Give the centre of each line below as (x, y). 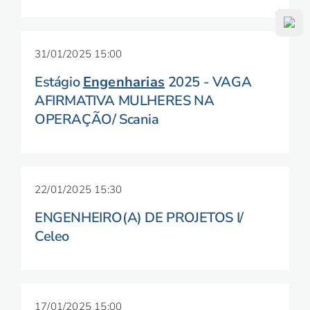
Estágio (59, 82)
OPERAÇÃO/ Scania (97, 119)
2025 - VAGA (208, 82)
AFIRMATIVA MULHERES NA (125, 101)
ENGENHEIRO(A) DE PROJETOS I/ (139, 218)
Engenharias (124, 82)
